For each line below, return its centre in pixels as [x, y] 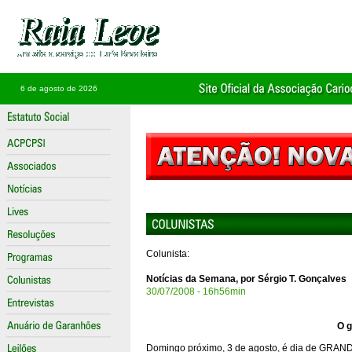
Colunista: [168, 254]
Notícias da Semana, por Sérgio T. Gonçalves [246, 279]
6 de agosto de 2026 [59, 88]
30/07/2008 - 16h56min [196, 291]
